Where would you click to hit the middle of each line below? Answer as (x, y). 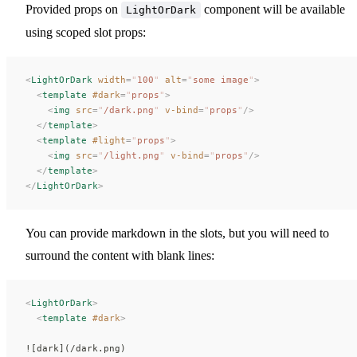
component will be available (273, 9)
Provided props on (73, 9)
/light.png (131, 155)
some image (221, 79)
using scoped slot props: (86, 32)
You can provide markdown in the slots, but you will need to (177, 233)
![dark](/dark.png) (76, 348)
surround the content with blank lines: (120, 255)
